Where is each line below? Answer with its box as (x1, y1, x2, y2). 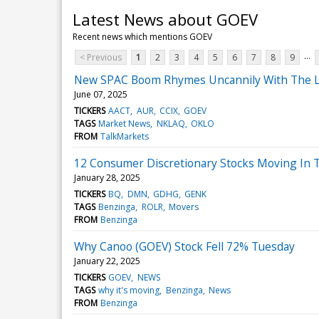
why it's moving (98, 283, 160, 296)
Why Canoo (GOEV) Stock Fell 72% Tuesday (74, 238, 295, 254)
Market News (98, 117, 151, 130)
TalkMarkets (100, 130, 150, 142)
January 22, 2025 (74, 254, 140, 267)
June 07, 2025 (74, 88, 127, 100)
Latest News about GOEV (73, 8, 258, 30)
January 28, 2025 (74, 171, 140, 184)
